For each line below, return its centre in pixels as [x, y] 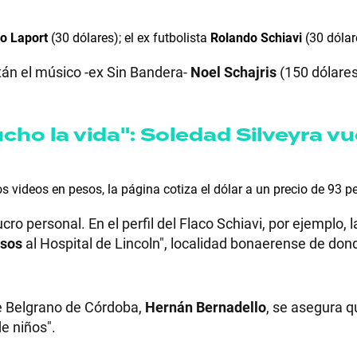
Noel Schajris [235, 71]
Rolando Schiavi [256, 37]
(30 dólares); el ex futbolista [129, 37]
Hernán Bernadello [206, 306]
